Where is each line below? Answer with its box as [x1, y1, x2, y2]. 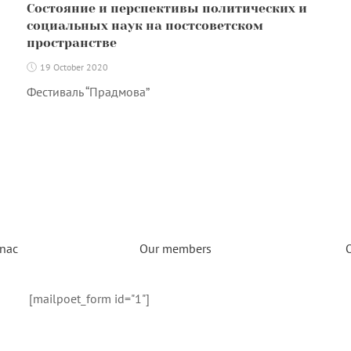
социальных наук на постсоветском [26, 18, 263, 33]
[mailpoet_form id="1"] [29, 291, 150, 306]
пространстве [26, 35, 117, 50]
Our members [139, 241, 212, 256]
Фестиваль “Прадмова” [26, 84, 150, 100]
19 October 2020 [39, 61, 108, 73]
